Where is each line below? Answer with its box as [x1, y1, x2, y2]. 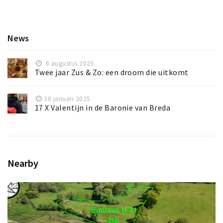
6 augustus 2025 [44, 59, 95, 68]
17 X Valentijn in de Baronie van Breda [35, 103, 171, 113]
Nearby [7, 157, 38, 170]
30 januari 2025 [44, 95, 91, 104]
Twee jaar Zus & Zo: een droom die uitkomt [35, 68, 189, 78]
